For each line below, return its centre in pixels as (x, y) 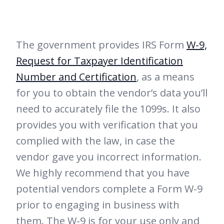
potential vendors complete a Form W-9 (109, 188)
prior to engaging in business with (98, 204)
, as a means (165, 76)
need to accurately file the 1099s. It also (108, 108)
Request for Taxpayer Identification (99, 60)
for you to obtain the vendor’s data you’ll (112, 92)
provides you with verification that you (107, 124)
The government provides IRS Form (101, 44)
